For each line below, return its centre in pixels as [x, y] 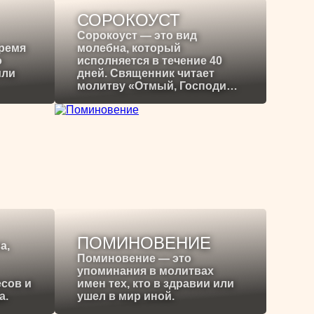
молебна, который [129, 48]
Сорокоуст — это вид [137, 36]
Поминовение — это [134, 259]
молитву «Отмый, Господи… [157, 86]
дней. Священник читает [146, 74]
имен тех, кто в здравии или [156, 284]
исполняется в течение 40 [150, 61]
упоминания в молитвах [145, 271]
